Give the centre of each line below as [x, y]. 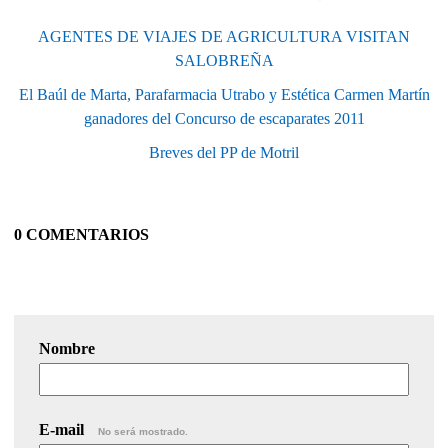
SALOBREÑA [224, 60]
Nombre [67, 348]
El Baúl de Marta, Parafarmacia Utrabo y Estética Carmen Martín [224, 94]
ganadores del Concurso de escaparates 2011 [224, 118]
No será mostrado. [143, 431]
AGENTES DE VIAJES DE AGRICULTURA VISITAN [224, 36]
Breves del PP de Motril [224, 152]
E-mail [63, 429]
